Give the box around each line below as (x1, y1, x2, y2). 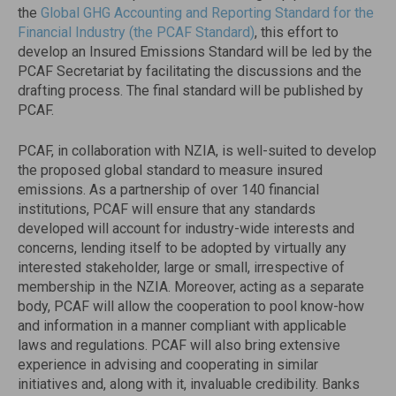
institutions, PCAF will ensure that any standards (18, 201, 316, 217)
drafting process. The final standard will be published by (18, 82, 363, 99)
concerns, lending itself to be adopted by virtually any (18, 240, 346, 256)
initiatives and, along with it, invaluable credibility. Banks (18, 376, 360, 392)
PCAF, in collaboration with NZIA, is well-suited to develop (18, 142, 377, 159)
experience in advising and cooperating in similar (18, 356, 318, 373)
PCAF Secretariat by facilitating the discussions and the (18, 63, 362, 80)
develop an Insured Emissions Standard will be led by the (18, 43, 372, 60)
